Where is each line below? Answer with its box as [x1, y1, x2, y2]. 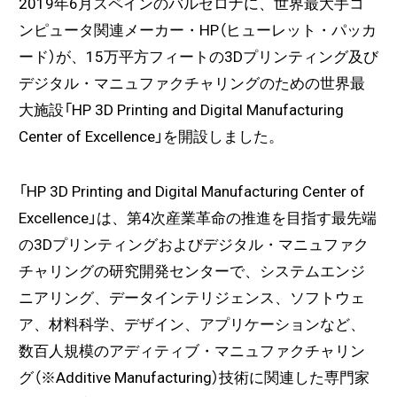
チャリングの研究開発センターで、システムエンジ [18, 261, 365, 280]
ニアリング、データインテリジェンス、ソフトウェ [18, 288, 365, 307]
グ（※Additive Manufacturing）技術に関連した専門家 [18, 368, 370, 386]
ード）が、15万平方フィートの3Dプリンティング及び [18, 48, 378, 66]
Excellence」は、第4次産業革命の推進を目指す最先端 [18, 208, 377, 227]
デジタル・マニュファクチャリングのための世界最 [18, 74, 365, 93]
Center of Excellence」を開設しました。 [18, 128, 284, 146]
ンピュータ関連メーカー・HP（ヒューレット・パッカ [18, 21, 377, 40]
